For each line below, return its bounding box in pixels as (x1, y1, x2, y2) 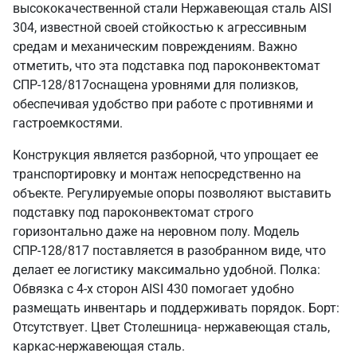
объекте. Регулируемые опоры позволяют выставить (13, 186, 331, 201)
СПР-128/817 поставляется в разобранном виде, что (13, 243, 326, 258)
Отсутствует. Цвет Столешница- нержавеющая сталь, (13, 320, 330, 335)
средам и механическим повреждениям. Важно (13, 39, 297, 54)
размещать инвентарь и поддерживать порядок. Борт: (13, 300, 339, 316)
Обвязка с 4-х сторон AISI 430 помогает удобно (13, 281, 294, 296)
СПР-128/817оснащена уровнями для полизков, (13, 77, 298, 92)
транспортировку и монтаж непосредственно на (13, 167, 301, 182)
